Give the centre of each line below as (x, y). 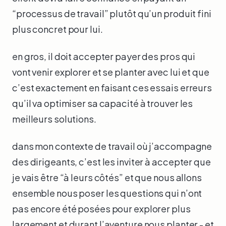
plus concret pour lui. (58, 29)
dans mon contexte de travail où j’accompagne (112, 146)
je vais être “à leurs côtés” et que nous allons (107, 177)
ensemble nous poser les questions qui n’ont (107, 193)
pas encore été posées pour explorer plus (101, 208)
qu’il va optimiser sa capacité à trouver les (103, 103)
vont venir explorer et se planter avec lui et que (111, 72)
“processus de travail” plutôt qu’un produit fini (112, 14)
